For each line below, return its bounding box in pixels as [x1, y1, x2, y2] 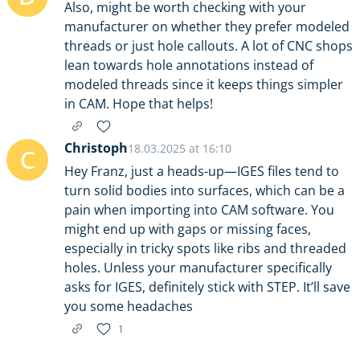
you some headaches [64, 297, 193, 315]
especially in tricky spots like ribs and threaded [64, 239, 346, 257]
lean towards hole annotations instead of [64, 56, 313, 74]
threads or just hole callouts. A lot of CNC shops [64, 37, 353, 55]
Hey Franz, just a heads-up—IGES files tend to [64, 162, 339, 180]
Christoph [64, 139, 128, 157]
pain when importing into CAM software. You [64, 201, 334, 219]
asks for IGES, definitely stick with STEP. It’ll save [64, 278, 350, 296]
